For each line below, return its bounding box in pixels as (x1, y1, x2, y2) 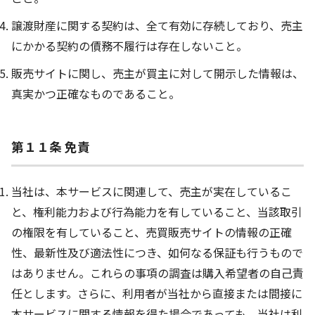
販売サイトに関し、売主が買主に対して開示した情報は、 (11, 64, 304, 82)
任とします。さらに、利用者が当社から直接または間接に (11, 285, 302, 302)
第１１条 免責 (11, 138, 90, 156)
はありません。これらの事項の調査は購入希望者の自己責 (11, 264, 304, 282)
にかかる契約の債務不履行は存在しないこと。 (11, 37, 247, 54)
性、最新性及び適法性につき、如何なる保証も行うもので (11, 244, 303, 262)
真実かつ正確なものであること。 (11, 84, 180, 102)
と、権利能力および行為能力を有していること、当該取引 (11, 203, 302, 221)
